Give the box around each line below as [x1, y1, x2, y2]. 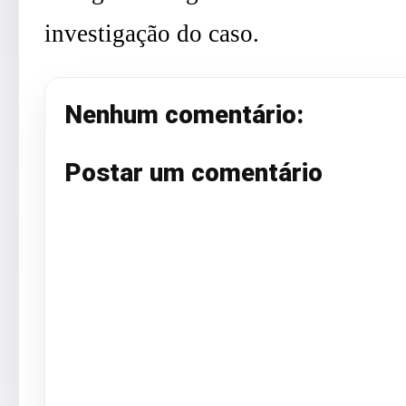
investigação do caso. [44, 20, 259, 48]
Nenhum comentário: [65, 100, 304, 130]
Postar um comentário [65, 157, 323, 188]
